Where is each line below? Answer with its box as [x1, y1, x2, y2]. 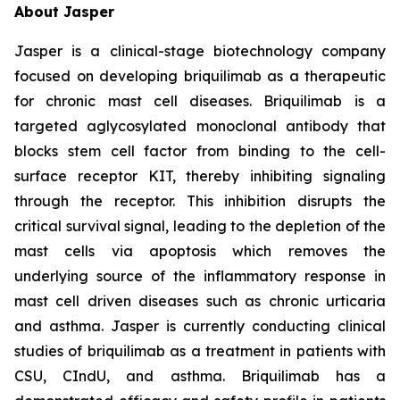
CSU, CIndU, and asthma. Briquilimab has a [14, 367, 386, 386]
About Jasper [14, 3, 114, 21]
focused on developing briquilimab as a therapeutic [14, 67, 386, 86]
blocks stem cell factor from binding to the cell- [14, 142, 386, 161]
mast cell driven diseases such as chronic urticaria [14, 292, 386, 311]
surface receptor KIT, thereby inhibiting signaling [14, 167, 386, 186]
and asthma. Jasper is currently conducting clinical [14, 317, 386, 336]
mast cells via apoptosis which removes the [14, 242, 386, 261]
